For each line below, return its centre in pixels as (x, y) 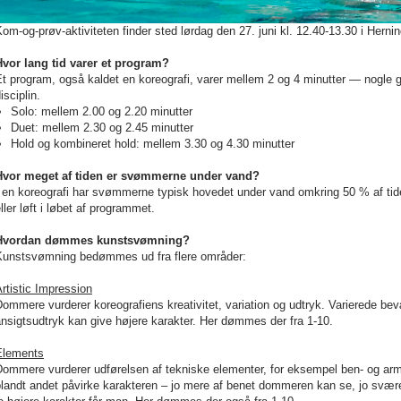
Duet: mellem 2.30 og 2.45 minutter (102, 128)
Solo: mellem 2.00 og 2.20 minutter (102, 111)
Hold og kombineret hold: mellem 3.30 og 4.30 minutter (153, 144)
